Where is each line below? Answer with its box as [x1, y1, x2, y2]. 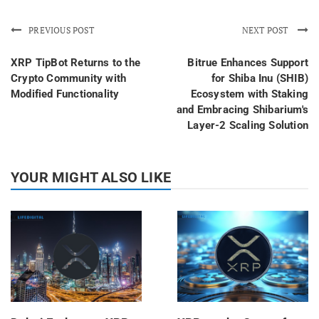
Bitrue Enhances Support [187, 56, 308, 69]
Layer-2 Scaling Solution [187, 118, 308, 132]
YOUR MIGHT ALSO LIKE [11, 168, 171, 186]
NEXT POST [241, 24, 291, 36]
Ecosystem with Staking [190, 87, 308, 100]
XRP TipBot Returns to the [11, 56, 140, 69]
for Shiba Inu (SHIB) [211, 71, 308, 85]
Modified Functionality [11, 87, 120, 100]
